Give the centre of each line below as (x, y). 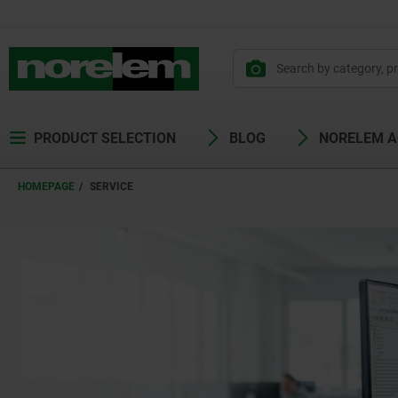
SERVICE (111, 187)
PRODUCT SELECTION (105, 138)
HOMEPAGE (46, 187)
